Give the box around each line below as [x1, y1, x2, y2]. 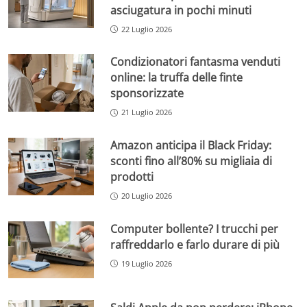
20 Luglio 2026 [121, 191, 173, 201]
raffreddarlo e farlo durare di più [110, 236, 280, 252]
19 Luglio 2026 [121, 258, 173, 269]
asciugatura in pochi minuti [110, 2, 252, 18]
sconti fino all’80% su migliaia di [110, 153, 273, 169]
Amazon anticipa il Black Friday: [110, 138, 272, 153]
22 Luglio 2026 [121, 23, 173, 34]
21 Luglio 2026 [121, 107, 173, 118]
